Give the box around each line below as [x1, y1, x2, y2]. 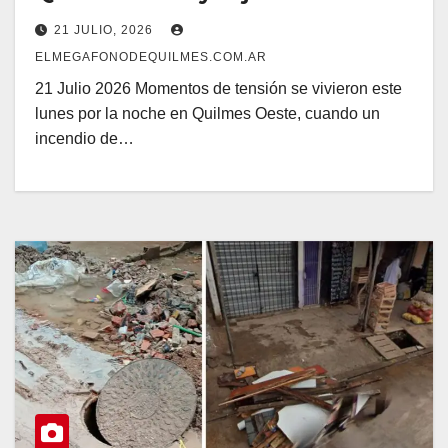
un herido [35, 5, 141, 33]
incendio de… [35, 130, 134, 148]
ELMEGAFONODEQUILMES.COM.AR [35, 50, 267, 65]
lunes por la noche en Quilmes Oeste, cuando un [35, 105, 380, 123]
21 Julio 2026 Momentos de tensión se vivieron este [35, 80, 402, 98]
